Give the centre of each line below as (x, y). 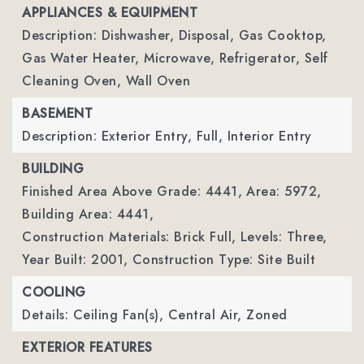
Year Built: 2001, (75, 260)
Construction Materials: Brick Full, (129, 237)
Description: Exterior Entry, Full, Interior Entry (167, 136)
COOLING (54, 292)
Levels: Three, (284, 237)
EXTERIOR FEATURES (87, 347)
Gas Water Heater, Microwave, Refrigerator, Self (175, 58)
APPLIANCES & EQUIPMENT (110, 13)
